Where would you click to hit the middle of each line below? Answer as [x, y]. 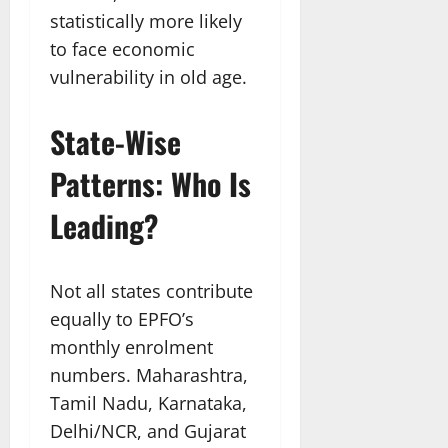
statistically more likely [146, 20]
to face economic [122, 48]
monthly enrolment [131, 346]
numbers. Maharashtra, [149, 374]
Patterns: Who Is [150, 183]
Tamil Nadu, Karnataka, [148, 402]
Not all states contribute [151, 290]
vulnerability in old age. [148, 76]
